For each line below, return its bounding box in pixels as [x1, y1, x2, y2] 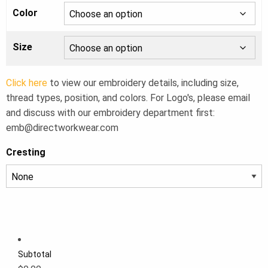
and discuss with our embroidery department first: [6, 107, 215, 119]
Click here [6, 77, 47, 89]
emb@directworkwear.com [6, 122, 118, 134]
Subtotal [18, 249, 51, 260]
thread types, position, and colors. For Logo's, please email [6, 92, 250, 104]
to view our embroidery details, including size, [47, 77, 239, 89]
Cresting [6, 147, 45, 159]
